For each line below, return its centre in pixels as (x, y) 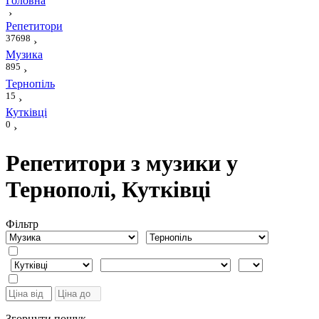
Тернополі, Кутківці (108, 189)
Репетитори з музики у (122, 163)
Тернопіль (30, 83)
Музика (24, 55)
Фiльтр (22, 224)
